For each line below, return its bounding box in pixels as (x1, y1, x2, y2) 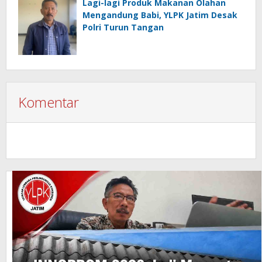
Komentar (18, 92, 79, 112)
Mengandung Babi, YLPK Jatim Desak (82, 9, 237, 21)
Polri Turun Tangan (82, 22, 164, 33)
